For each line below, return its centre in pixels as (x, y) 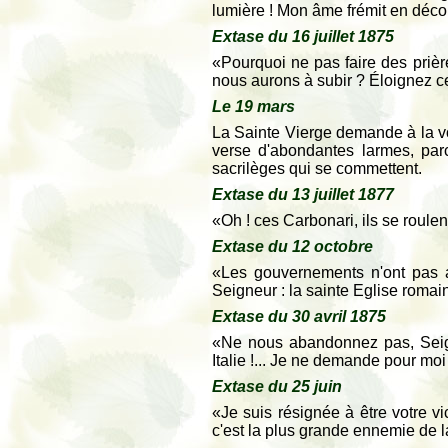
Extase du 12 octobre (292, 246)
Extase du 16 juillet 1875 (303, 36)
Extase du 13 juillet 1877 (303, 194)
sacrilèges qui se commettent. (317, 168)
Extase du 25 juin (277, 386)
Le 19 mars (253, 106)
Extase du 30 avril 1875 (299, 316)
